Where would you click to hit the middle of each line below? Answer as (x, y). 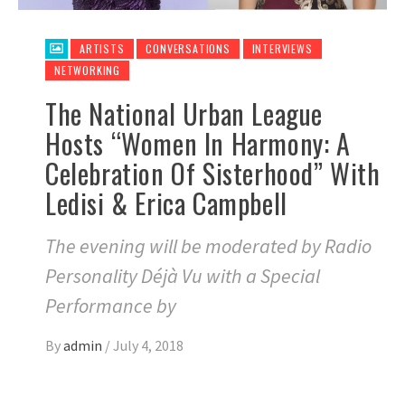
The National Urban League (184, 114)
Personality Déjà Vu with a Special (183, 276)
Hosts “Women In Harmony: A (198, 144)
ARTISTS (102, 49)
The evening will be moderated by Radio (208, 246)
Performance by (111, 306)
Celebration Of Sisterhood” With (213, 174)
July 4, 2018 (148, 346)
